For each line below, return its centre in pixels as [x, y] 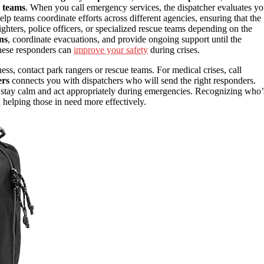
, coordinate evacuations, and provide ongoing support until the [125, 39]
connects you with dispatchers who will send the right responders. [133, 81]
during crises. [174, 50]
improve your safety [111, 50]
